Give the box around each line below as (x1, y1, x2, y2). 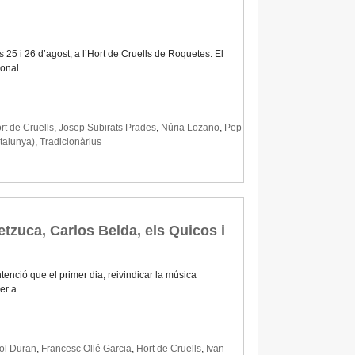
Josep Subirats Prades (59, 122, 156, 134)
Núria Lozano (161, 122, 219, 134)
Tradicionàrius (40, 136, 101, 148)
